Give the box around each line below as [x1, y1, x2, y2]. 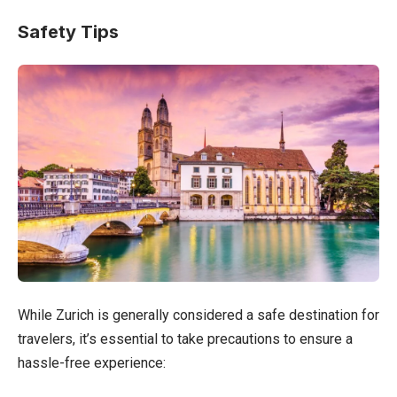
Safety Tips [18, 20, 119, 43]
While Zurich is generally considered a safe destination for [18, 306, 379, 323]
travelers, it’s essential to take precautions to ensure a [18, 330, 353, 347]
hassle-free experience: [18, 354, 166, 371]
